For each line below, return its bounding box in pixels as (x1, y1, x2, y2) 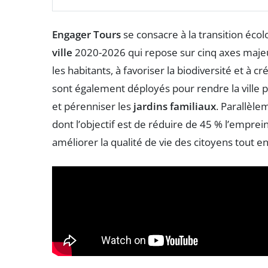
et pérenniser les (52, 99, 133, 114)
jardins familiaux (133, 99, 216, 114)
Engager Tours (52, 28, 121, 42)
